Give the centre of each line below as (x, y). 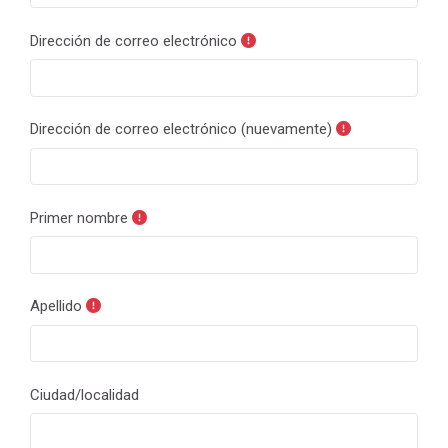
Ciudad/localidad (84, 394)
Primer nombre (79, 217)
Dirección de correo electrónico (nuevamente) (181, 129)
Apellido (56, 306)
